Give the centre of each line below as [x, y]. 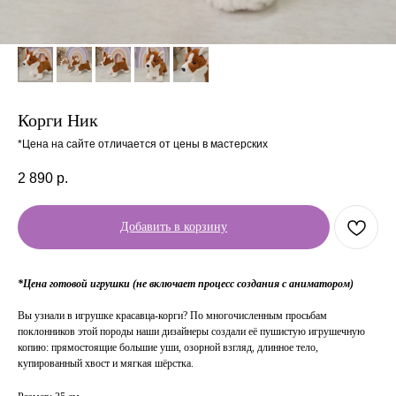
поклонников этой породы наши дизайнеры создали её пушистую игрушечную [191, 332]
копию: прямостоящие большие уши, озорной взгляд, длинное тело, [168, 348]
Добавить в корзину [174, 227]
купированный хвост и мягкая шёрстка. [106, 364]
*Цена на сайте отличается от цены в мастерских [143, 144]
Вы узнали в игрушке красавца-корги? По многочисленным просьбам [172, 316]
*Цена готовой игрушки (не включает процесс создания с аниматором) [186, 284]
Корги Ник [58, 120]
